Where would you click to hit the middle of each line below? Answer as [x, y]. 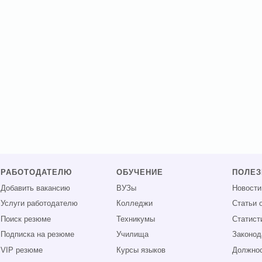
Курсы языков [141, 250]
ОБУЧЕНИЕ [140, 173]
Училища [133, 235]
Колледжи [135, 204]
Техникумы [136, 219]
